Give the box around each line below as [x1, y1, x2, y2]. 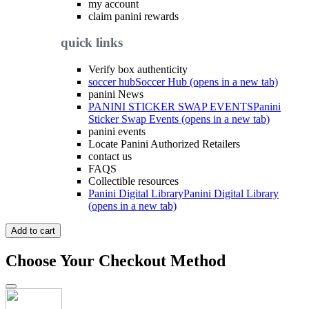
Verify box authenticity [88, 63, 188, 76]
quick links [61, 35, 123, 50]
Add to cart [11, 226, 55, 237]
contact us [88, 150, 132, 163]
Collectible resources [88, 175, 179, 188]
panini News [88, 88, 143, 101]
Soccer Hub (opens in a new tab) [135, 76, 278, 88]
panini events [88, 126, 146, 138]
